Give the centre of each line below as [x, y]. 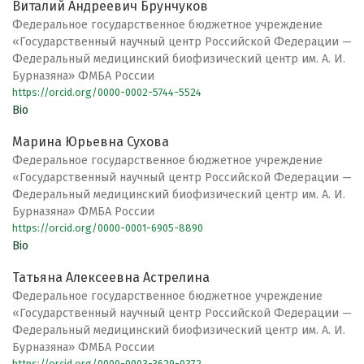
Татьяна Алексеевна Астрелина [111, 278]
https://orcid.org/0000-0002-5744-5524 [107, 93]
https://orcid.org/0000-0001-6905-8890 [108, 228]
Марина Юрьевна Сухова [91, 142]
